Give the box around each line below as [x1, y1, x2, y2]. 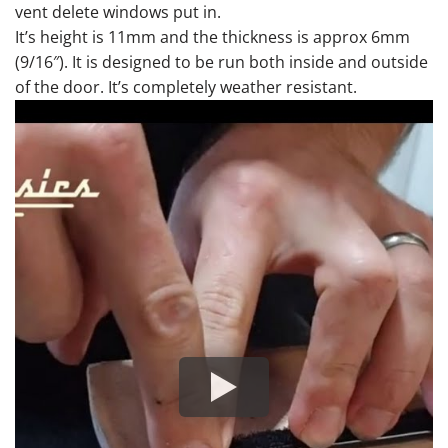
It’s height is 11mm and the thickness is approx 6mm [15, 26, 410, 49]
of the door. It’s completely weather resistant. [15, 76, 357, 99]
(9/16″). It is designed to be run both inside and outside [15, 51, 428, 74]
